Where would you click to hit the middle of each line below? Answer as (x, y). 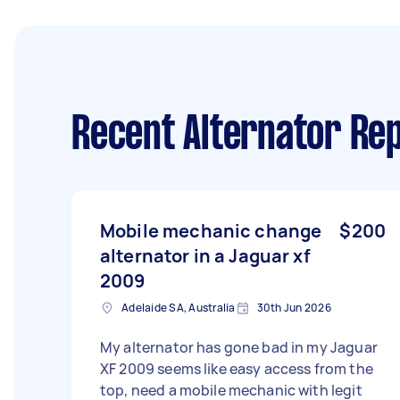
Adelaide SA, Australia (179, 308)
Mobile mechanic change (211, 231)
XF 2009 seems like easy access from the (237, 369)
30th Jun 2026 (294, 308)
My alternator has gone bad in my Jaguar (239, 347)
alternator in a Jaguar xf (205, 256)
